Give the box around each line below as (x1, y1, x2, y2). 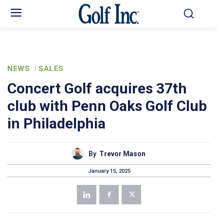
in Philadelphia (7, 115, 106, 132)
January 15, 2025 (88, 167, 130, 174)
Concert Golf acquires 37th (7, 80, 187, 97)
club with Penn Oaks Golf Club (7, 97, 207, 115)
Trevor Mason (99, 149, 145, 158)
